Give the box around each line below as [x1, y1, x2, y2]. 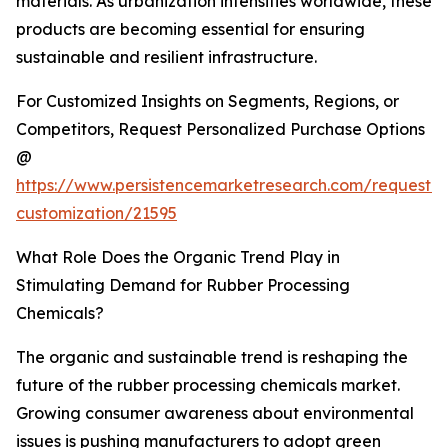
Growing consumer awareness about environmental [16, 403, 414, 424]
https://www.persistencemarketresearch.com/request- [16, 175, 438, 196]
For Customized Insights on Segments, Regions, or [16, 91, 399, 112]
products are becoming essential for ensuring [16, 19, 365, 40]
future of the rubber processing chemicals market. [16, 375, 400, 396]
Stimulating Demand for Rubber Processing [16, 275, 350, 296]
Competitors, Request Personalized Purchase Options [16, 119, 425, 140]
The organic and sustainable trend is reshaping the [16, 347, 408, 368]
